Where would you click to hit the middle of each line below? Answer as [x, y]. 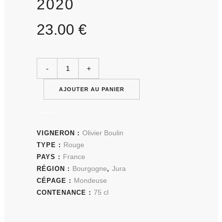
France [74, 156]
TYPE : [50, 145]
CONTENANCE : [65, 192]
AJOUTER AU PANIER [92, 89]
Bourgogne [90, 168]
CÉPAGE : [55, 180]
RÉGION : [55, 168]
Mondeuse [90, 180]
